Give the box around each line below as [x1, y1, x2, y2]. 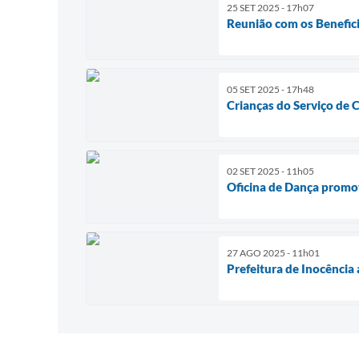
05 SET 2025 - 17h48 [227, 83, 314, 95]
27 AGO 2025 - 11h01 [227, 246, 320, 259]
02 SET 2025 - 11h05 [227, 164, 314, 177]
